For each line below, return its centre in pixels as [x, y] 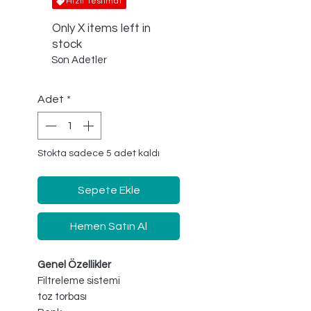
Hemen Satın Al [109, 227]
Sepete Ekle [109, 191]
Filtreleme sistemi [79, 281]
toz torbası [62, 297]
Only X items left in [101, 29]
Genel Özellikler [74, 265]
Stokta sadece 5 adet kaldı [99, 154]
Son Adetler [79, 60]
